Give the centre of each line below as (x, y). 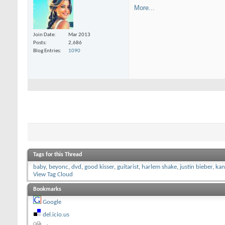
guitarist (128, 167)
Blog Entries (46, 51)
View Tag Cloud (53, 175)
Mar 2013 (79, 35)
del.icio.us (56, 215)
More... (144, 8)
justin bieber (196, 167)
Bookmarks (47, 190)
